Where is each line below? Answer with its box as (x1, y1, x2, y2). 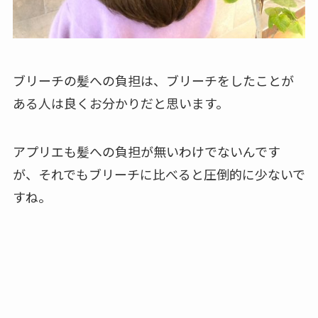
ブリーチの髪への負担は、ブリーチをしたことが (12, 71, 294, 90)
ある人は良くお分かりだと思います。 (12, 94, 229, 113)
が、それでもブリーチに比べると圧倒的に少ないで (12, 165, 305, 184)
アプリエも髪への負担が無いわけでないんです (12, 142, 280, 161)
